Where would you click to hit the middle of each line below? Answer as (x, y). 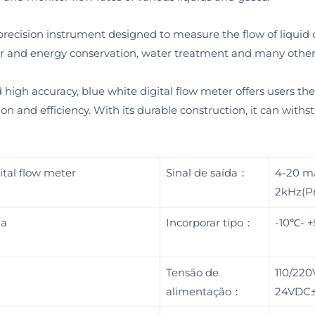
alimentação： (204, 291)
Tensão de (192, 272)
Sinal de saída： (207, 172)
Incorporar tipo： (210, 222)
